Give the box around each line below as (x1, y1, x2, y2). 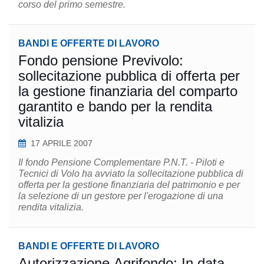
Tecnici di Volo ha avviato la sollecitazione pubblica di (18, 169, 243, 179)
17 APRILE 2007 (31, 138, 93, 148)
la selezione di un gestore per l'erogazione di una (18, 191, 223, 201)
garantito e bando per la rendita (18, 98, 77, 114)
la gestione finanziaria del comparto (18, 83, 237, 99)
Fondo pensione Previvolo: (18, 52, 183, 68)
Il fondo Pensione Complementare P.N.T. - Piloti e (18, 157, 225, 167)
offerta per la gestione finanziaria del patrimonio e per (18, 180, 240, 190)
